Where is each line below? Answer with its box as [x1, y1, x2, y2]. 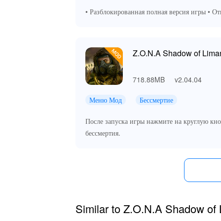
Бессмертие [140, 95, 173, 105]
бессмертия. [85, 128, 120, 138]
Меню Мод [89, 95, 122, 105]
